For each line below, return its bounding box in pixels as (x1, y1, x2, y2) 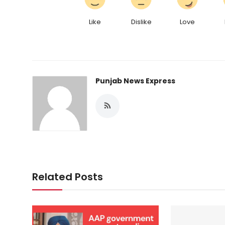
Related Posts (32, 170, 103, 184)
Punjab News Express (95, 76, 175, 86)
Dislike (131, 17, 152, 27)
